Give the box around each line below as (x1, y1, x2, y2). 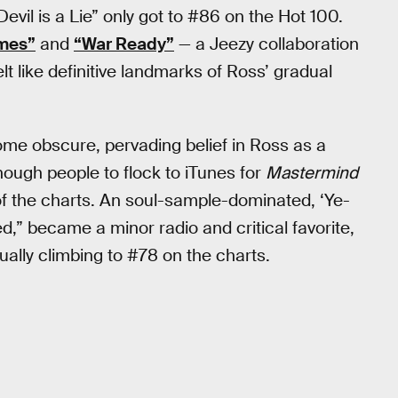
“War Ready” (74, 32, 174, 55)
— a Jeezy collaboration (174, 32, 359, 55)
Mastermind (266, 162, 358, 185)
